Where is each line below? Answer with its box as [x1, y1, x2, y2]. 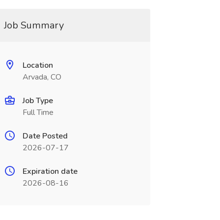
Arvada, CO [22, 72, 61, 82]
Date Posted [22, 131, 68, 141]
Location [22, 60, 53, 71]
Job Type [22, 95, 53, 106]
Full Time [22, 107, 54, 118]
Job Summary [3, 19, 64, 32]
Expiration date [22, 166, 78, 177]
